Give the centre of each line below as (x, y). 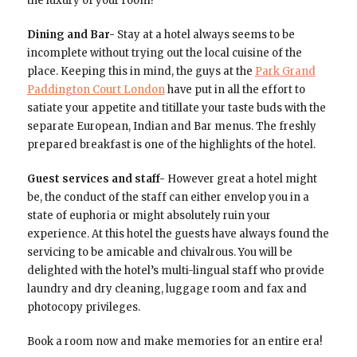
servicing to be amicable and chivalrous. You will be (159, 252)
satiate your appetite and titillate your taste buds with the (176, 108)
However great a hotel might (241, 178)
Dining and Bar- (71, 34)
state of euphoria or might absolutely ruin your (149, 215)
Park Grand (285, 71)
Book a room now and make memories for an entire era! (174, 341)
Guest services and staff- (96, 178)
